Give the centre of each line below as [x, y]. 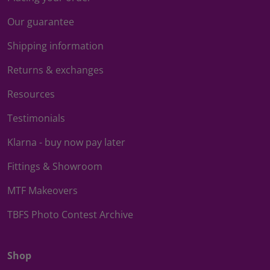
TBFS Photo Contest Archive [70, 214]
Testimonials [36, 118]
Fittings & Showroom [55, 166]
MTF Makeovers [42, 190]
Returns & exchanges [55, 70]
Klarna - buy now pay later [66, 142]
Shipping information [55, 46]
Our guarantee [41, 21]
